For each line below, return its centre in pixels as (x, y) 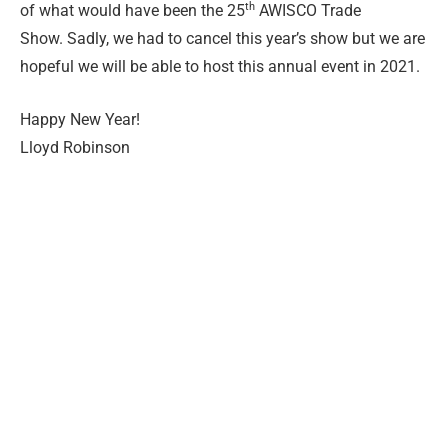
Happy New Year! (80, 119)
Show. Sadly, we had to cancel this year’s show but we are (222, 39)
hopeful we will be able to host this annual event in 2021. (220, 67)
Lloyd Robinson (75, 147)
